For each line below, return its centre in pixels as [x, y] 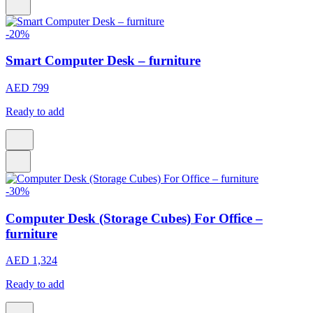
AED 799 [27, 88]
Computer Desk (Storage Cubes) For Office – [134, 218]
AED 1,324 [31, 261]
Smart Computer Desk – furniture [103, 61]
